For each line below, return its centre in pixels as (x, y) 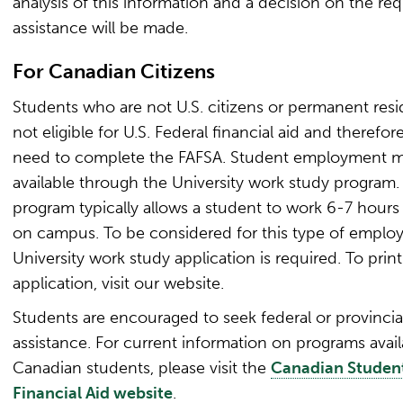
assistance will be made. (100, 28)
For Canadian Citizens (114, 72)
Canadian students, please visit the (142, 368)
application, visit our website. (118, 283)
